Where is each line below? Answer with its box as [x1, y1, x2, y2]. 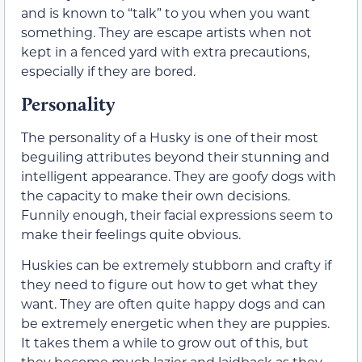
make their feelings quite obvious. [21, 225, 241, 242]
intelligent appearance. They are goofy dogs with [21, 166, 336, 184]
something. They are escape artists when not [21, 23, 312, 41]
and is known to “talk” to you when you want [21, 4, 310, 22]
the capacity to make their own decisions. [21, 186, 290, 204]
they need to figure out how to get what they [21, 275, 318, 293]
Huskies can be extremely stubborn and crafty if [21, 255, 331, 273]
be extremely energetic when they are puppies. [21, 314, 330, 331]
